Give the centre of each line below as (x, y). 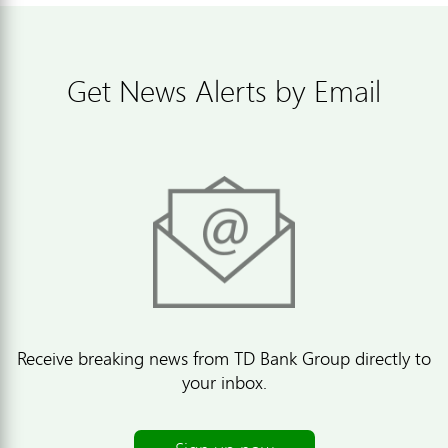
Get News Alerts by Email (224, 90)
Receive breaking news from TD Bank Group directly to (224, 357)
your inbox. (224, 381)
